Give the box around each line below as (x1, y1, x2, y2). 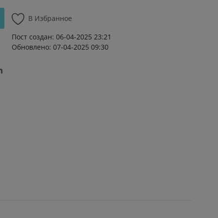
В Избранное (28, 14, 72, 23)
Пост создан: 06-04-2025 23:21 (12, 32, 111, 41)
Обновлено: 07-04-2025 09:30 (12, 42, 109, 52)
